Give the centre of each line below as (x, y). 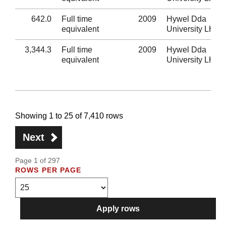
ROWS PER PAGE (48, 170)
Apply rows (118, 209)
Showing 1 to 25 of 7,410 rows (69, 116)
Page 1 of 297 (38, 160)
